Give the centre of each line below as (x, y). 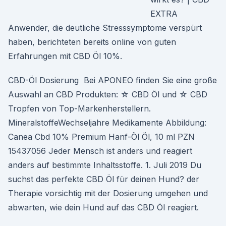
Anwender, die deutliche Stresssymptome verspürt (105, 28)
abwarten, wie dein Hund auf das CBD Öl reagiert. (103, 207)
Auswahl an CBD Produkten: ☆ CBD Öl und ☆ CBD (108, 94)
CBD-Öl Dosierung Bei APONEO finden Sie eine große (112, 80)
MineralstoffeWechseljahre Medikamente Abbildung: (107, 123)
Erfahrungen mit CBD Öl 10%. (65, 56)
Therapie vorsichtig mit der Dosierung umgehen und (108, 193)
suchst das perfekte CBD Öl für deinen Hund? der (104, 179)
